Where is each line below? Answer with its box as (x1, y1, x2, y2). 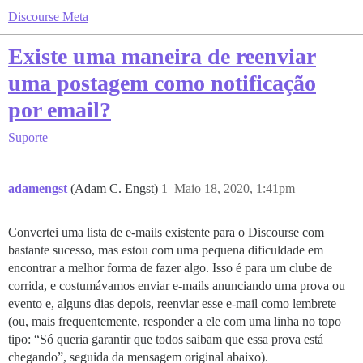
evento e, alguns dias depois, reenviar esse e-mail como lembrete (8, 297, 336, 310)
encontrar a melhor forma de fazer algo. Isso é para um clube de (8, 261, 332, 275)
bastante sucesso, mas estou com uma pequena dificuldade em (8, 243, 323, 257)
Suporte (8, 130, 48, 144)
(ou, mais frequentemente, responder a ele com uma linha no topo (8, 314, 341, 328)
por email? (8, 97, 111, 122)
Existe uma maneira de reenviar (8, 44, 316, 69)
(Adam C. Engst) (70, 181, 161, 195)
